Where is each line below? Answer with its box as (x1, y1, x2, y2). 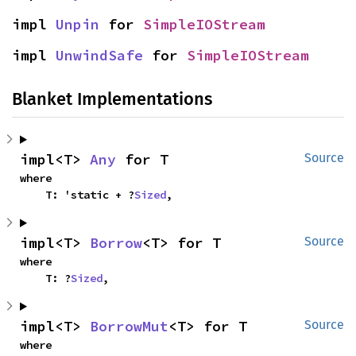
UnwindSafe (56, 46, 143, 64)
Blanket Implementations (12, 88, 212, 110)
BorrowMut (90, 317, 168, 335)
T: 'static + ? (45, 188, 134, 202)
